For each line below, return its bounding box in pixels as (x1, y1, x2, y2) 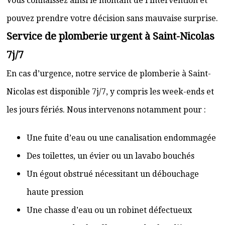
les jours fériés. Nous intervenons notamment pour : (7, 105, 206, 115)
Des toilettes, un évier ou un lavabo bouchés (27, 151, 194, 161)
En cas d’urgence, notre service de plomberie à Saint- (7, 69, 211, 78)
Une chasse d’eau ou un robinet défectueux (27, 205, 192, 215)
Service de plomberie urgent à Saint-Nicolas (7, 30, 214, 42)
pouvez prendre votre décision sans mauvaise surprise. (7, 14, 218, 23)
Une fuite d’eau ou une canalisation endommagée (27, 133, 216, 143)
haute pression (27, 187, 83, 197)
